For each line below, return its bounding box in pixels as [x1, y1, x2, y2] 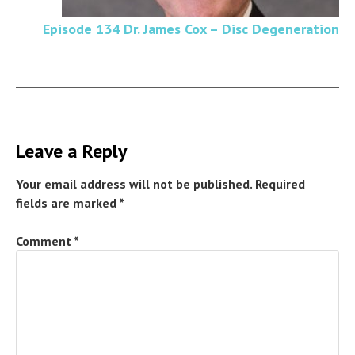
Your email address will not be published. [16, 176, 252, 192]
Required [255, 176, 305, 192]
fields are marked [16, 195, 119, 211]
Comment [16, 233, 74, 249]
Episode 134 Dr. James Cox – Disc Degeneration [43, 20, 339, 38]
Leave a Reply [16, 139, 127, 163]
